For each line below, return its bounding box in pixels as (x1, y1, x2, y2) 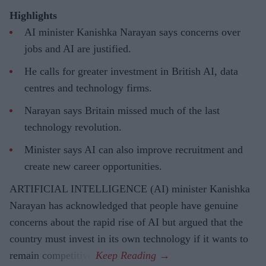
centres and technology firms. (24, 82, 152, 94)
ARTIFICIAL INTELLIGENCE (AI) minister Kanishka (9, 183, 250, 195)
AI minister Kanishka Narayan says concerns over (24, 26, 240, 39)
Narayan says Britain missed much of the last (24, 104, 220, 117)
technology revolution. (24, 121, 122, 134)
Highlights (9, 9, 57, 22)
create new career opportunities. (24, 160, 162, 173)
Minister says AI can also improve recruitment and (24, 144, 243, 156)
